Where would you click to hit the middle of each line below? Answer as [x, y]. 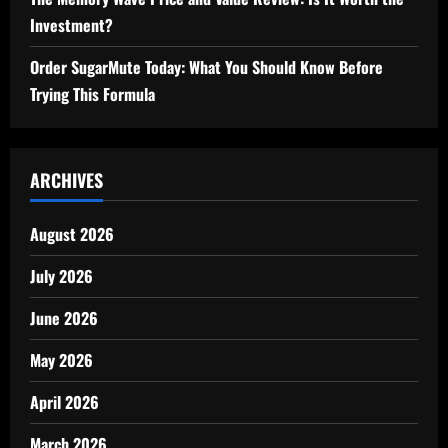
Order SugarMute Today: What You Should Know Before [206, 67]
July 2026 [61, 276]
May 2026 [61, 360]
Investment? [71, 25]
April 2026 [64, 402]
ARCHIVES [66, 180]
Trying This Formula [92, 94]
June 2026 [64, 318]
